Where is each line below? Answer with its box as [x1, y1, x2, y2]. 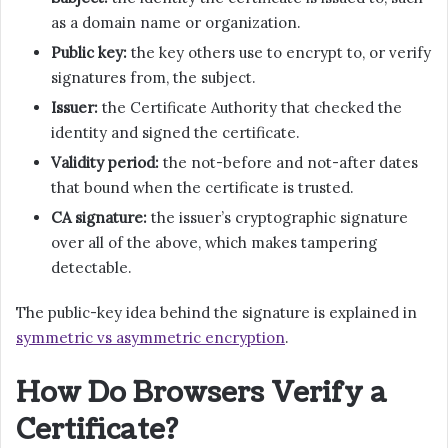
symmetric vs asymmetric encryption [16, 327, 285, 347]
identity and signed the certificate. [51, 122, 300, 142]
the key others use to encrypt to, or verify [127, 42, 431, 62]
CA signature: [51, 207, 147, 227]
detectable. [51, 257, 132, 277]
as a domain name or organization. [51, 12, 301, 32]
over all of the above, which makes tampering [51, 232, 377, 252]
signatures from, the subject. [51, 67, 256, 87]
